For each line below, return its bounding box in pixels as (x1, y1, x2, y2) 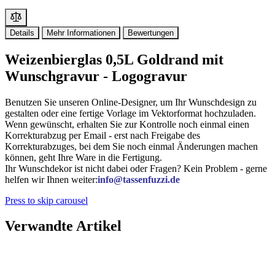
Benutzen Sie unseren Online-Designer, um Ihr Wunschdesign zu (5, 96, 257, 107)
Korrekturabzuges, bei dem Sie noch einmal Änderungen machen (5, 141, 258, 152)
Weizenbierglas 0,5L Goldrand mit (5, 51, 223, 68)
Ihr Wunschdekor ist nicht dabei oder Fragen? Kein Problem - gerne (5, 163, 267, 174)
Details (10, 28, 34, 37)
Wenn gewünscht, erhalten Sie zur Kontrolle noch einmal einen (5, 118, 249, 130)
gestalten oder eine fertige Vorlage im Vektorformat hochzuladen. (5, 107, 256, 118)
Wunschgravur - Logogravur (5, 68, 187, 84)
